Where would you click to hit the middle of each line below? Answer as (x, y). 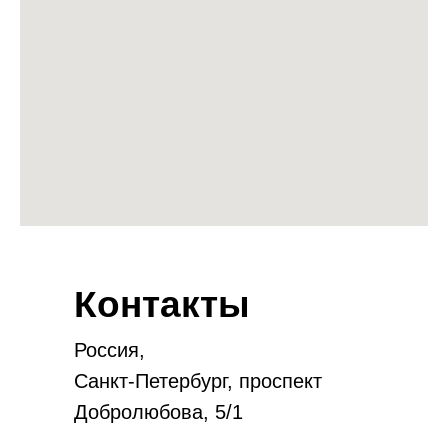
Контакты (162, 305)
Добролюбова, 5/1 (158, 412)
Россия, (109, 350)
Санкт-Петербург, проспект (198, 381)
